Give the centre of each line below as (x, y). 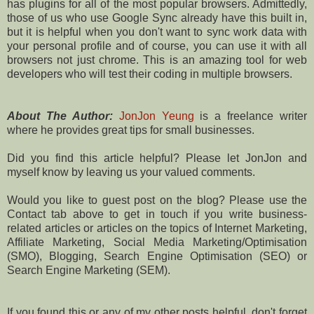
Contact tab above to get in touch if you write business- (157, 214)
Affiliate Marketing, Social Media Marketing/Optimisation (157, 242)
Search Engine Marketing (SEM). (89, 270)
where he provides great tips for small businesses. (131, 130)
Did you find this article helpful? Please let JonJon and (157, 158)
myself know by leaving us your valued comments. (131, 172)
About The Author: (60, 116)
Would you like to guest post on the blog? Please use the (157, 200)
